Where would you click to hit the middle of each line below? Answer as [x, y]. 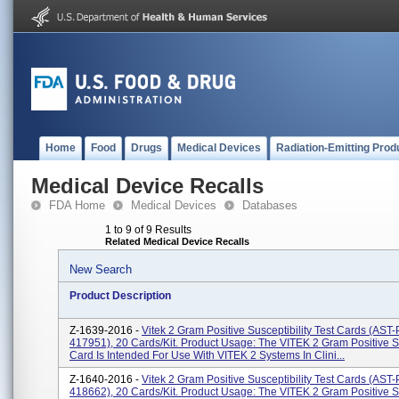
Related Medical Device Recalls [177, 241]
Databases [270, 205]
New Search [101, 269]
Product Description [120, 296]
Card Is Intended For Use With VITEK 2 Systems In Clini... [207, 355]
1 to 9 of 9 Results [148, 230]
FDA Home [77, 205]
